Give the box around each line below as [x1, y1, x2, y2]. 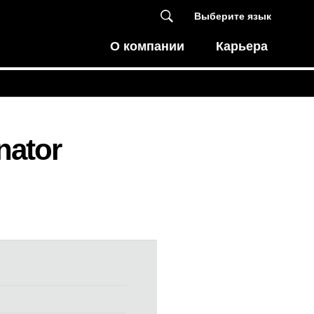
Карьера [216, 39, 268, 53]
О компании [110, 39, 185, 53]
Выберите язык [193, 10, 271, 22]
